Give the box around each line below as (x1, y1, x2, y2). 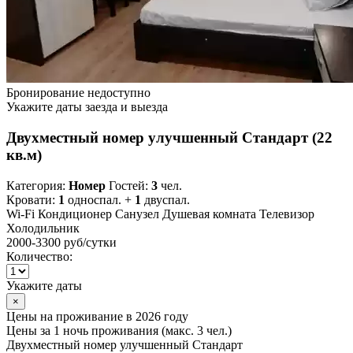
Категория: (6, 178, 69, 192)
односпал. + (65, 192, 135, 206)
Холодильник (6, 221, 80, 235)
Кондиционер (38, 206, 112, 221)
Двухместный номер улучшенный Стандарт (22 (6, 128, 333, 146)
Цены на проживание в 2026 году (6, 309, 188, 323)
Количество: (6, 249, 72, 263)
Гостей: (106, 178, 151, 192)
